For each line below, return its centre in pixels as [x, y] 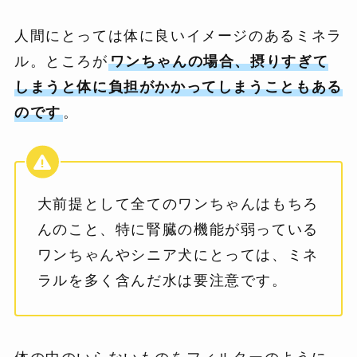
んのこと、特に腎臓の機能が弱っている [178, 230]
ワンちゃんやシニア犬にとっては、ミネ [178, 255]
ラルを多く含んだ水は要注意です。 [162, 281]
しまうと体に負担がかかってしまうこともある [178, 87]
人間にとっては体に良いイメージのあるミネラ [178, 36]
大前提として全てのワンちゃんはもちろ [178, 204]
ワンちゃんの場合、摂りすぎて [219, 62]
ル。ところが [61, 62]
